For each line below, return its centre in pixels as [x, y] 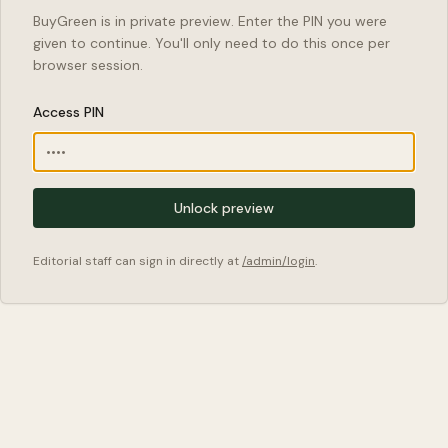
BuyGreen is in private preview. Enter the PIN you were [210, 20]
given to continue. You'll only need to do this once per [211, 42]
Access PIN [68, 111]
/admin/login [278, 260]
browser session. [88, 64]
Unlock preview [224, 207]
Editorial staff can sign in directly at [136, 260]
